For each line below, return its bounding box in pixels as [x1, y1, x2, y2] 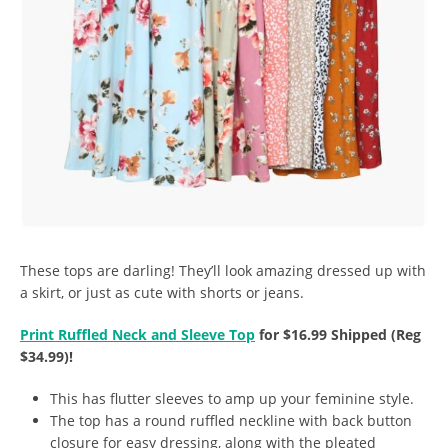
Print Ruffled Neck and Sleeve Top [20, 325, 255, 345]
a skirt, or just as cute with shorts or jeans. [20, 283, 304, 303]
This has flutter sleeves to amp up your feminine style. [50, 389, 414, 409]
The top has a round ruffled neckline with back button [50, 411, 412, 431]
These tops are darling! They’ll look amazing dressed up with [20, 261, 426, 281]
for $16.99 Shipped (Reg [255, 325, 421, 345]
